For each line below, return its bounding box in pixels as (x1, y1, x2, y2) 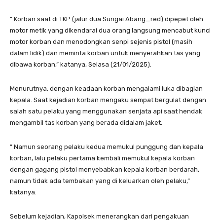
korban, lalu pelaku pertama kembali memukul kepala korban (10, 154, 195, 162)
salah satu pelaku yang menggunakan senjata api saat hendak (10, 108, 202, 115)
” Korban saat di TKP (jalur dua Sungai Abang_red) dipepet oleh (10, 15, 203, 23)
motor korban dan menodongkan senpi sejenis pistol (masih (10, 38, 192, 46)
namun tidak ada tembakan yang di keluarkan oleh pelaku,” (10, 177, 190, 185)
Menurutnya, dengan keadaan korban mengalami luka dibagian (10, 85, 203, 93)
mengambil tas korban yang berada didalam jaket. (10, 119, 162, 127)
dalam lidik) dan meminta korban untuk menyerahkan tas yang (10, 49, 200, 57)
